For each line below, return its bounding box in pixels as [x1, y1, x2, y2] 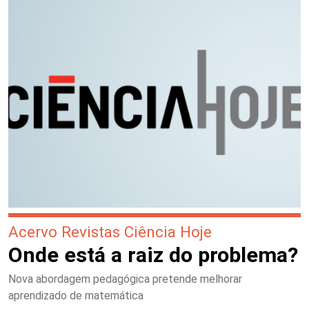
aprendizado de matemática [8, 289, 143, 303]
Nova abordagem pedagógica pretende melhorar [8, 272, 242, 286]
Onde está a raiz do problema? [8, 243, 298, 268]
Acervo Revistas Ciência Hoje [8, 223, 212, 241]
